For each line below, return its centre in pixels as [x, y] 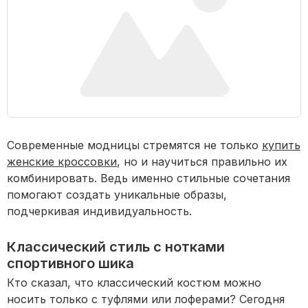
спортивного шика [70, 264]
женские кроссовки [62, 162]
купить [281, 145]
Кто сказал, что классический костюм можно [134, 283]
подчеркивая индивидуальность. [99, 211]
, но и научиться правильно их [202, 162]
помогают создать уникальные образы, [117, 195]
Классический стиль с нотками [116, 247]
